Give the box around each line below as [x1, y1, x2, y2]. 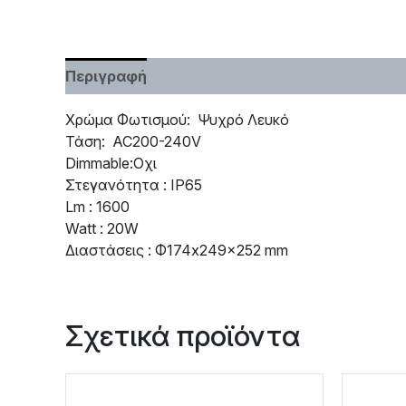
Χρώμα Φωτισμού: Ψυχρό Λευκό [65, 110, 289, 129]
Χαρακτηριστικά [165, 66, 286, 85]
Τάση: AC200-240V [65, 131, 201, 150]
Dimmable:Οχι [65, 153, 157, 172]
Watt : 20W [65, 218, 139, 237]
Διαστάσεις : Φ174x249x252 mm [65, 240, 288, 259]
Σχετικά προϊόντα [65, 317, 300, 353]
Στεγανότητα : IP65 [65, 175, 202, 194]
